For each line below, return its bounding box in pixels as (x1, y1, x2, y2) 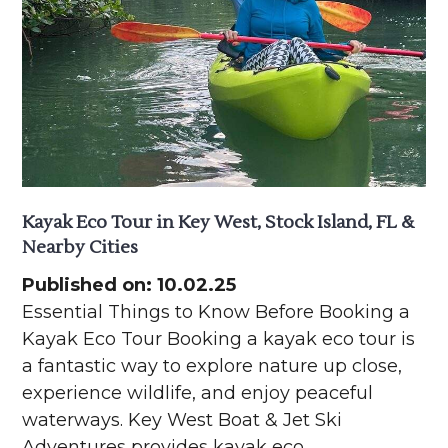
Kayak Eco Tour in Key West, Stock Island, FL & (22, 211, 415, 235)
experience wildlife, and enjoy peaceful (22, 382, 374, 405)
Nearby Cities (22, 236, 139, 260)
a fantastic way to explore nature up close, (22, 355, 403, 378)
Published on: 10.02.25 (22, 274, 237, 297)
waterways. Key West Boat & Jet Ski (22, 409, 343, 432)
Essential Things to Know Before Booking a (22, 301, 411, 324)
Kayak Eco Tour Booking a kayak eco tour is (22, 328, 416, 351)
